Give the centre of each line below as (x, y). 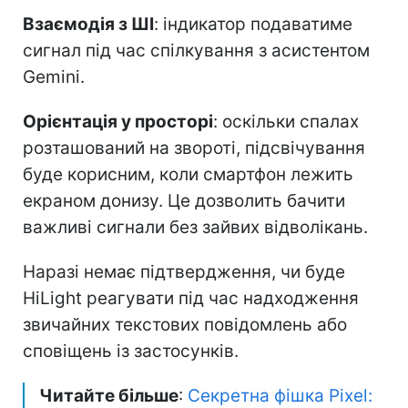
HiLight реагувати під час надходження (191, 298)
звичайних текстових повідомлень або (185, 324)
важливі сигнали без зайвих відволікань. (195, 227)
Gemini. (54, 76)
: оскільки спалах (286, 121)
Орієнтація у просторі (118, 121)
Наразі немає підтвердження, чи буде (184, 271)
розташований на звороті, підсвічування (194, 148)
